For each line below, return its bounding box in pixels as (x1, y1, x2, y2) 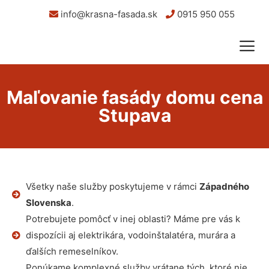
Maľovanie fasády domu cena (6, 86, 263, 108)
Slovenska (25, 197, 71, 208)
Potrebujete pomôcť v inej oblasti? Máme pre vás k (25, 213, 240, 225)
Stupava (98, 104, 171, 126)
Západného (199, 181, 249, 192)
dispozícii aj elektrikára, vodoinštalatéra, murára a (25, 229, 235, 241)
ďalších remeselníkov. (25, 246, 118, 257)
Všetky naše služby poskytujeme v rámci (25, 181, 199, 192)
